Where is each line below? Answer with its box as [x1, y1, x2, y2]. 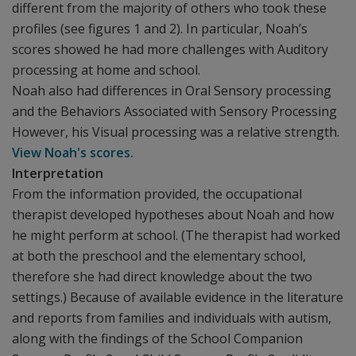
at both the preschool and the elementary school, [12, 247, 306, 265]
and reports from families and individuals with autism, [12, 309, 331, 327]
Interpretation [12, 164, 103, 182]
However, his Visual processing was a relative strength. [12, 123, 339, 141]
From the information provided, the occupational [12, 185, 302, 203]
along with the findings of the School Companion [12, 330, 303, 347]
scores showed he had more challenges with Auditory [12, 41, 328, 58]
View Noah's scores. [12, 144, 133, 161]
